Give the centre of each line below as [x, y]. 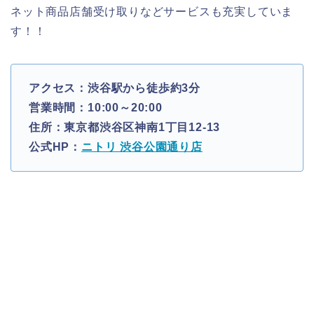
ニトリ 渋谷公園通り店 [142, 146]
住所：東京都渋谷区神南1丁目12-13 [125, 127]
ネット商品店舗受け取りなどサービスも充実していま [152, 11]
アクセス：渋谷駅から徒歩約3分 [115, 88]
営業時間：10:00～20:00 [96, 107]
